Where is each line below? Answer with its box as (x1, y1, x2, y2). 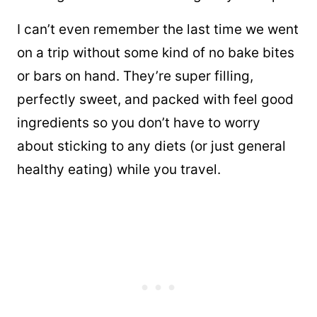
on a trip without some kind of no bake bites (17, 45, 294, 62)
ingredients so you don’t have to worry (17, 115, 260, 132)
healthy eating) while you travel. (17, 161, 221, 178)
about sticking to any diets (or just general (17, 138, 286, 155)
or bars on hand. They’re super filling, (17, 68, 253, 85)
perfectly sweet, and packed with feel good (17, 91, 294, 108)
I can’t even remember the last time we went (17, 21, 299, 38)
